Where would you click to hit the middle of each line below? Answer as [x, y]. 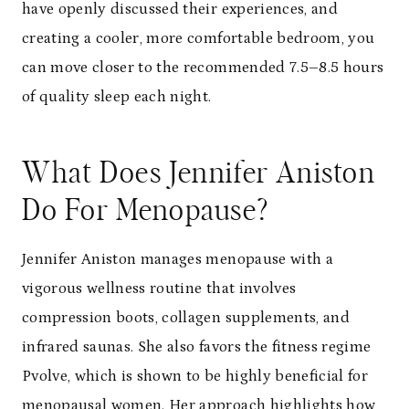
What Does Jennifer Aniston [199, 173]
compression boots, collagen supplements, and [186, 317]
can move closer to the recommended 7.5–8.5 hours [203, 67]
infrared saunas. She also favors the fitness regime [197, 346]
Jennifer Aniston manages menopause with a [178, 259]
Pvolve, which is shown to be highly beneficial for [195, 376]
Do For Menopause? [146, 210]
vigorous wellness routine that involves [159, 288]
